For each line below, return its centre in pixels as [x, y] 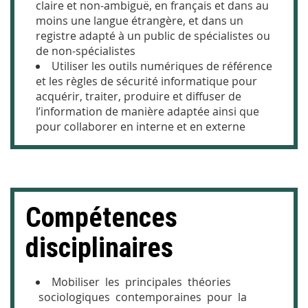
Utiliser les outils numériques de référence [162, 66]
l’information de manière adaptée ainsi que [147, 111]
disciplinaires [99, 247]
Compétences [101, 217]
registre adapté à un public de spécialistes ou [153, 35]
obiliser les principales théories [146, 282]
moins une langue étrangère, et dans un [140, 20]
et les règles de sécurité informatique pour [146, 81]
